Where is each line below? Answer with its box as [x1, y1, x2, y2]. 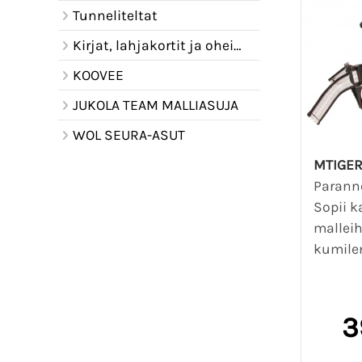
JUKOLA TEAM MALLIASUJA [72, 97, 238, 113]
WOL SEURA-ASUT [72, 127, 185, 143]
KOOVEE [72, 67, 124, 83]
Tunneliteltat [72, 7, 158, 23]
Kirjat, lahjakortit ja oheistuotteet [72, 37, 234, 53]
